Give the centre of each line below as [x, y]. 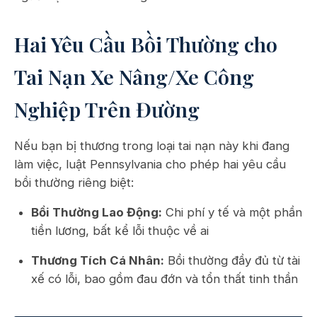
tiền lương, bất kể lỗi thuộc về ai [120, 231]
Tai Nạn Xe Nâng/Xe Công [134, 76]
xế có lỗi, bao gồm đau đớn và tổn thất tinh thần [165, 279]
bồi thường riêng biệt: [74, 183]
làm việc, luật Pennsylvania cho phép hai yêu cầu [150, 164]
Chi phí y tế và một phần [232, 212]
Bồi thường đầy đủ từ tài [232, 260]
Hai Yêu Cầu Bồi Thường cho [146, 44]
